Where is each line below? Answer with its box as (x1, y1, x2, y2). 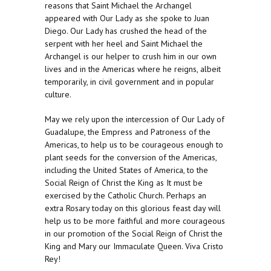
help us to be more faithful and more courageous (45, 215, 225, 227)
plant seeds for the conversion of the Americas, (45, 152, 217, 163)
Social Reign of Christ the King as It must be (45, 177, 203, 189)
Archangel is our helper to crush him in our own (45, 51, 217, 62)
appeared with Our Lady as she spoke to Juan (45, 13, 209, 24)
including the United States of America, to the (45, 165, 208, 176)
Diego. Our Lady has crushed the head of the (45, 25, 207, 37)
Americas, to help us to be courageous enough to (45, 139, 223, 151)
